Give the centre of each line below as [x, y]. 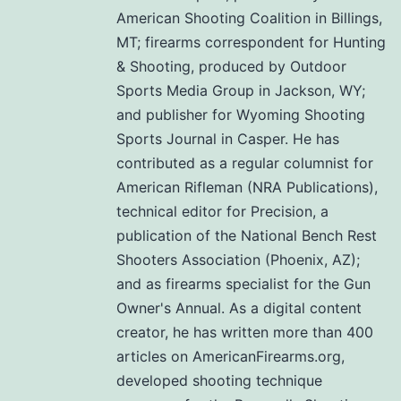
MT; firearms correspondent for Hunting [251, 43]
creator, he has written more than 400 [245, 333]
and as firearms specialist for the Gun [243, 284]
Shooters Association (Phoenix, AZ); [238, 260]
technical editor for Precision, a [222, 212]
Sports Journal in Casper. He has [228, 139]
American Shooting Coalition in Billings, [249, 18]
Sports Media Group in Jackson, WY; [241, 91]
